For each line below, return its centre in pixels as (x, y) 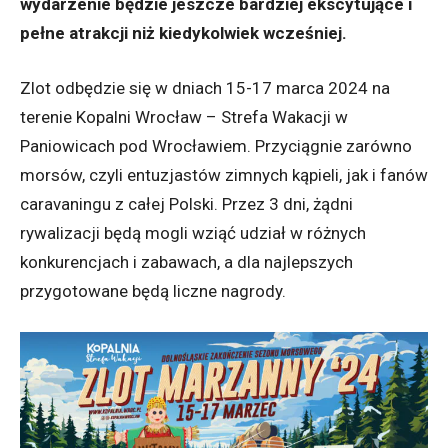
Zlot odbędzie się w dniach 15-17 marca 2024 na (205, 87)
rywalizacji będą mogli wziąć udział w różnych (193, 232)
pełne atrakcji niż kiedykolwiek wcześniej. (183, 32)
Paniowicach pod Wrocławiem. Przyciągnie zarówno (216, 145)
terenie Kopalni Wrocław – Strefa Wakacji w (184, 116)
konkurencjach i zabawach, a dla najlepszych (186, 261)
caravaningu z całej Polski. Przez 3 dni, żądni (186, 203)
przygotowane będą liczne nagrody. (153, 290)
